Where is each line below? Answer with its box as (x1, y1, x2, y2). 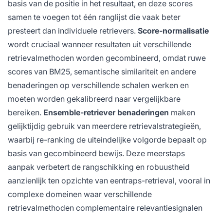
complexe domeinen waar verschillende (8, 189, 152, 200)
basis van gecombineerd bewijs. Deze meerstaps (8, 148, 185, 159)
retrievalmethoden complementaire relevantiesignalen (8, 203, 202, 213)
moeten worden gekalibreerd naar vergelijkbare (8, 94, 181, 104)
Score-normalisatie (138, 26, 209, 36)
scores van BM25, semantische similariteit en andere (8, 67, 196, 77)
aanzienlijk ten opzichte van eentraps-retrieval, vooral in (8, 176, 210, 186)
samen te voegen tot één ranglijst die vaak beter (8, 12, 181, 22)
